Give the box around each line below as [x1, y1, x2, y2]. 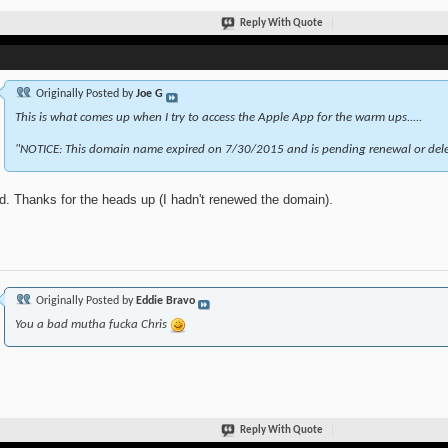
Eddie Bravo [135, 295, 195, 308]
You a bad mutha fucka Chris [14, 318, 170, 332]
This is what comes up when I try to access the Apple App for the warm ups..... [14, 111, 422, 125]
